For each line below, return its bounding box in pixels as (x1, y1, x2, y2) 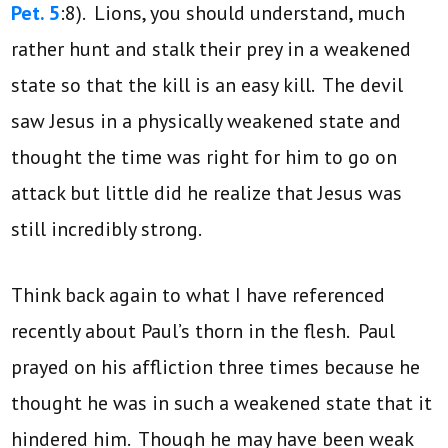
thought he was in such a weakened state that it (11, 389, 433, 416)
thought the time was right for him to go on (11, 143, 398, 170)
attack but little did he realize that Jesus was (11, 179, 403, 206)
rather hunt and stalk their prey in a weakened (11, 35, 412, 62)
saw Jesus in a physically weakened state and (11, 107, 402, 134)
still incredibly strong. (11, 215, 203, 242)
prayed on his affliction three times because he (11, 353, 421, 380)
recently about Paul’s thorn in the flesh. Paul (11, 317, 396, 344)
